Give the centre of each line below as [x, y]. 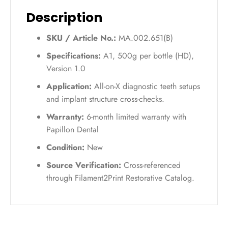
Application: [69, 86]
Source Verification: [84, 165]
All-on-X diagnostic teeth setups [146, 86]
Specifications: [74, 56]
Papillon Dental [73, 130]
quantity [25, 9]
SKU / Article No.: [81, 38]
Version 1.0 [66, 68]
